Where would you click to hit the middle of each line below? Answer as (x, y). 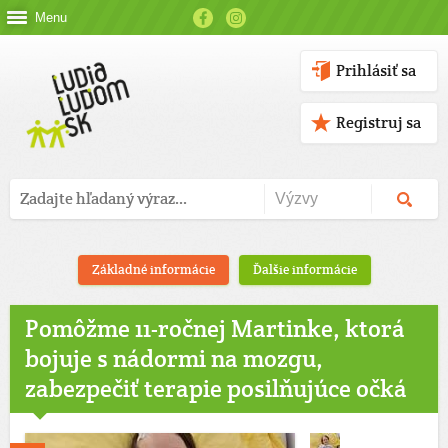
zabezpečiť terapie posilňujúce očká (216, 388)
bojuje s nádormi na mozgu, (174, 358)
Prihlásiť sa (376, 70)
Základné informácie (153, 269)
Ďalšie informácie (304, 269)
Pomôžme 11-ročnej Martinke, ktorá (215, 328)
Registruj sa (378, 122)
